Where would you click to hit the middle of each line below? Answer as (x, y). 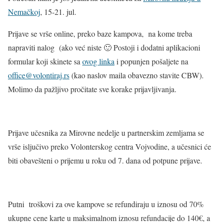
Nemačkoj (24, 12)
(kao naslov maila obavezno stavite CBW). (137, 75)
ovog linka (98, 61)
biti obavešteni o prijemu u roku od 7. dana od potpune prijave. (105, 160)
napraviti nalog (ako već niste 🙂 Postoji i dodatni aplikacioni (104, 47)
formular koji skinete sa (45, 61)
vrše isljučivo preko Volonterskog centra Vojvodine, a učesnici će (110, 146)
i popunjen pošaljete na (151, 61)
